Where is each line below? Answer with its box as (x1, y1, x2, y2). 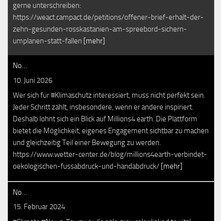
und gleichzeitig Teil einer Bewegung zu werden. (13, 138, 161, 147)
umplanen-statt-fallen (13, 36, 83, 45)
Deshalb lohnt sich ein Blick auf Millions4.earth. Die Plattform (13, 114, 197, 123)
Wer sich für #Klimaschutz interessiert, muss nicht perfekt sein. (13, 91, 205, 100)
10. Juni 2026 (13, 75, 52, 85)
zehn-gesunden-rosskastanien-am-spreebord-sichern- (13, 24, 187, 34)
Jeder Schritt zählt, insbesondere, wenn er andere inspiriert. (13, 103, 193, 111)
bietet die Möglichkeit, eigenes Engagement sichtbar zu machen (13, 126, 209, 135)
